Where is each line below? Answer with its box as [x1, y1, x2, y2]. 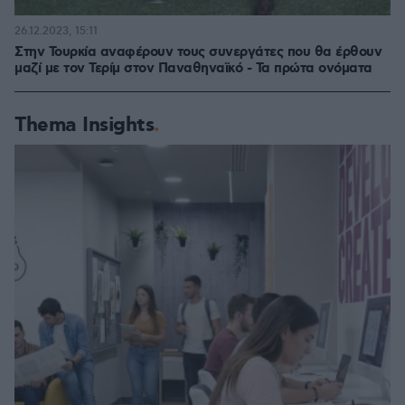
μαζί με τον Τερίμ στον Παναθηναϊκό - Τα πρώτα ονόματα [14, 60, 372, 79]
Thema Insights [14, 112, 154, 139]
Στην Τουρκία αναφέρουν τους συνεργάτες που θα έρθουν [14, 43, 381, 62]
